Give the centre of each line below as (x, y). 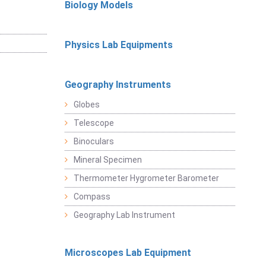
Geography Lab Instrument (124, 215)
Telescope (94, 123)
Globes (86, 104)
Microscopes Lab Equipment (128, 253)
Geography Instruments (118, 85)
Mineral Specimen (107, 160)
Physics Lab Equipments (118, 45)
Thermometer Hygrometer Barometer (146, 178)
